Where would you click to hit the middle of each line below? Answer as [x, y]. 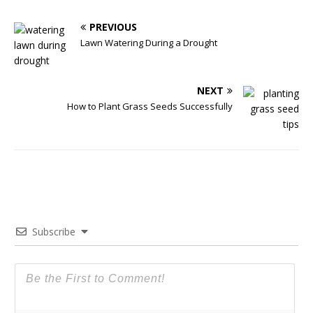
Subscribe [54, 232]
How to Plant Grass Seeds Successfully [150, 107]
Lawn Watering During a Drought [149, 43]
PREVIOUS [113, 27]
